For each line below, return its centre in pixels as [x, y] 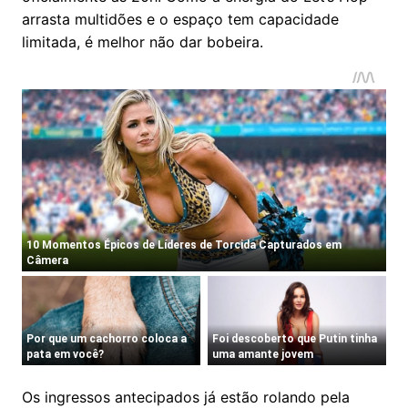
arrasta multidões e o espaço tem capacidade [180, 19]
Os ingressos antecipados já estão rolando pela [186, 397]
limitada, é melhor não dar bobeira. [143, 41]
